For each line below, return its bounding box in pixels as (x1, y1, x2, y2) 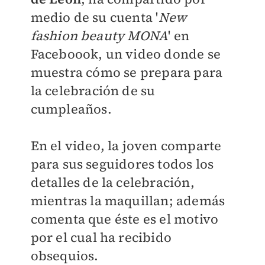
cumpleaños (30, 100, 108, 118)
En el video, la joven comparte (30, 137, 222, 154)
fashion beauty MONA (30, 27, 169, 44)
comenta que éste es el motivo (30, 210, 219, 228)
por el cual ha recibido (30, 228, 172, 246)
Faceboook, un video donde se (30, 45, 221, 63)
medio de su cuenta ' (30, 8, 159, 26)
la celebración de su (30, 82, 156, 99)
